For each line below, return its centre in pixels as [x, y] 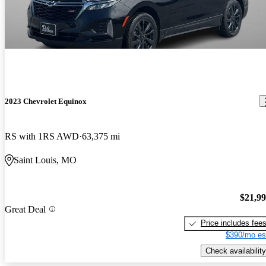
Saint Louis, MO [45, 160]
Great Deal [25, 209]
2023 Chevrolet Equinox [46, 101]
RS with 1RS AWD [42, 136]
